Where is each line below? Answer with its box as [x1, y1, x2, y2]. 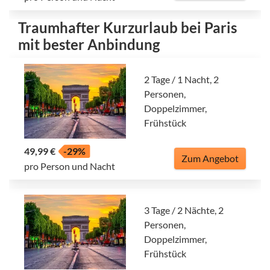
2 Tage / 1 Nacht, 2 [144, 74, 219, 86]
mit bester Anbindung [18, 36, 160, 54]
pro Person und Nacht [24, 160, 115, 172]
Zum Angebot [181, 152, 239, 165]
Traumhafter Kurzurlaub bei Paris [18, 19, 237, 37]
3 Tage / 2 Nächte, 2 [144, 204, 224, 216]
